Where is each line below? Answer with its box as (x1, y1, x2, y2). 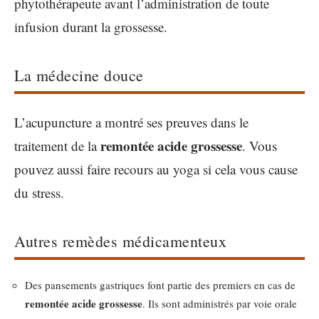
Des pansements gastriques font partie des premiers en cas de (25, 278, 296, 292)
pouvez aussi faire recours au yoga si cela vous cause (14, 159, 298, 178)
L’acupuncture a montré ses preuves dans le (14, 113, 249, 131)
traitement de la (14, 136, 100, 155)
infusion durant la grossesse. (14, 18, 167, 36)
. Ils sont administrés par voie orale (142, 296, 297, 310)
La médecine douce (14, 65, 144, 85)
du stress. (14, 183, 64, 202)
